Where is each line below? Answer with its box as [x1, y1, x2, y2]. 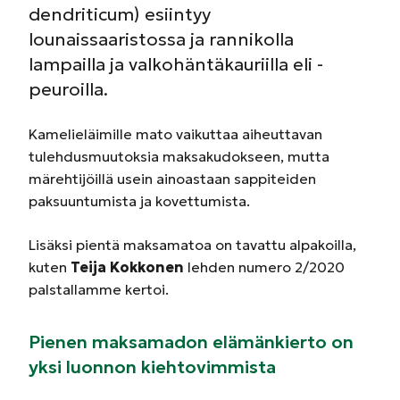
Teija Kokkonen [71, 257, 184, 276]
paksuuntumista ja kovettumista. [29, 191, 250, 210]
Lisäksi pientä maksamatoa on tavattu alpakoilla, [29, 235, 356, 254]
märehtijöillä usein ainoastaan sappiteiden [29, 169, 316, 187]
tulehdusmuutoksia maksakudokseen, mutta [29, 146, 329, 165]
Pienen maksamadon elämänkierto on [29, 329, 354, 354]
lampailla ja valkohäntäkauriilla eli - [29, 52, 323, 76]
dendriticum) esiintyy [29, 2, 211, 26]
